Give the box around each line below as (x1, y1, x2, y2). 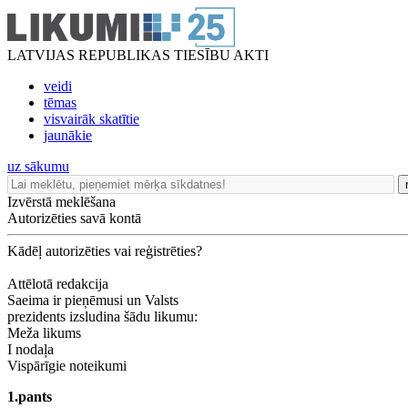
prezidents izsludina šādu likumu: (7, 309, 198, 324)
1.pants (7, 389, 52, 404)
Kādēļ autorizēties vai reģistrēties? (7, 243, 202, 259)
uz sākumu (7, 158, 69, 174)
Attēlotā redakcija (7, 276, 108, 291)
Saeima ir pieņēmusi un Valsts (7, 292, 178, 308)
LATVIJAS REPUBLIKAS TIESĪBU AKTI (7, 47, 269, 63)
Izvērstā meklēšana (7, 194, 116, 209)
